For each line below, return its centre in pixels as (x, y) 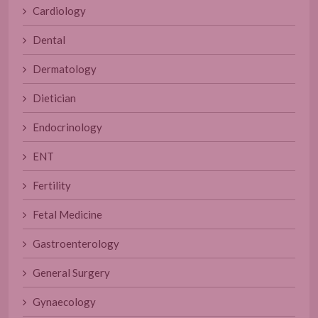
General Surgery (68, 272)
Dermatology (61, 68)
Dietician (51, 98)
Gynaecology (61, 301)
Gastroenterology (73, 243)
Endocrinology (64, 127)
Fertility (49, 185)
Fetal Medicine (64, 214)
